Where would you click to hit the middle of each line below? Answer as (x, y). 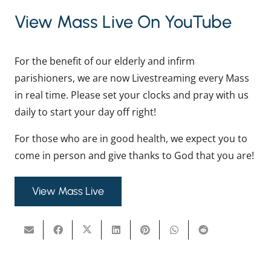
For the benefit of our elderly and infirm (105, 61)
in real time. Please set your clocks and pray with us (132, 95)
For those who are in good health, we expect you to (131, 138)
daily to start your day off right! (85, 112)
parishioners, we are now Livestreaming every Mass (132, 78)
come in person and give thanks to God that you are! (134, 155)
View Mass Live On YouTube (123, 22)
